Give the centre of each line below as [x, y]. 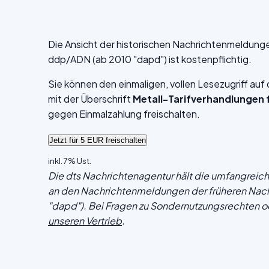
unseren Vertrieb [85, 221]
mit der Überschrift [90, 99]
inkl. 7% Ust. [70, 161]
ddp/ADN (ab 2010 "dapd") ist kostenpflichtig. [150, 59]
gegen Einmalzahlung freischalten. [124, 114]
